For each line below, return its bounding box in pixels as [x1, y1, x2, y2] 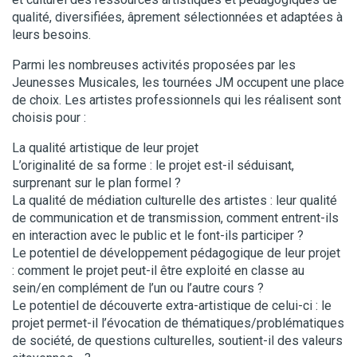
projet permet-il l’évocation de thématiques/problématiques [12, 315, 344, 331]
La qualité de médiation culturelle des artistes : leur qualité [12, 192, 337, 208]
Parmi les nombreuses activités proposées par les [12, 57, 296, 73]
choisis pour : [12, 109, 86, 125]
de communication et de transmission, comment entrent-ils [12, 210, 339, 226]
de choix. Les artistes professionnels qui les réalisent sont [12, 92, 341, 108]
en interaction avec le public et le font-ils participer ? [12, 227, 304, 243]
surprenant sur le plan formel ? [12, 175, 181, 190]
